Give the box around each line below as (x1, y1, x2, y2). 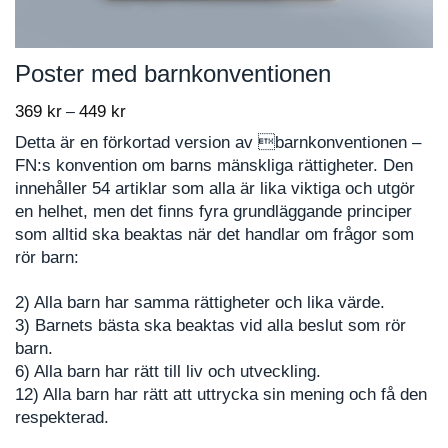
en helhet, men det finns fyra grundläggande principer (15, 202, 412, 222)
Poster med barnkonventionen (15, 60, 331, 87)
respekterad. (15, 408, 109, 428)
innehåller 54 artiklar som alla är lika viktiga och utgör (15, 179, 415, 199)
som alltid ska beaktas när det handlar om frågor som (15, 225, 414, 245)
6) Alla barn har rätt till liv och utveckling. (15, 362, 321, 382)
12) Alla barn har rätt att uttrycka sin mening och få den (15, 385, 427, 405)
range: (125, 124, 170, 142)
